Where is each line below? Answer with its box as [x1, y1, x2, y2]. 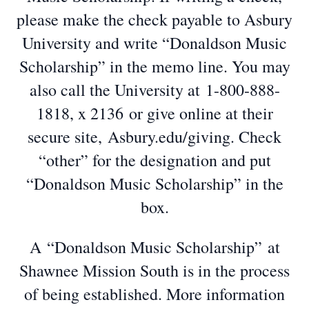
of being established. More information [24, 283, 285, 305]
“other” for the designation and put [38, 149, 271, 171]
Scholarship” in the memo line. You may [19, 55, 290, 77]
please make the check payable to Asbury [17, 8, 292, 30]
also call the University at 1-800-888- [29, 79, 280, 101]
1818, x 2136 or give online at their [36, 102, 273, 124]
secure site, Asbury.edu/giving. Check [28, 126, 281, 148]
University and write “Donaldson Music [22, 32, 287, 54]
